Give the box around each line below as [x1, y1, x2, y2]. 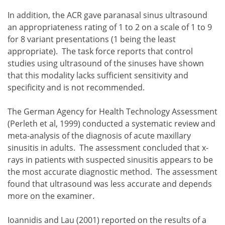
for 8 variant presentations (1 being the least [8, 33, 176, 45]
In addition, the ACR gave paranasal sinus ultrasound [8, 9, 207, 21]
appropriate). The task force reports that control [8, 45, 193, 57]
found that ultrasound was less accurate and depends [8, 178, 212, 189]
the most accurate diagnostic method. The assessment [8, 166, 217, 177]
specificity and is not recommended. [8, 81, 147, 93]
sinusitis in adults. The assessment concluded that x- [8, 142, 208, 153]
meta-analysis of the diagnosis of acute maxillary [8, 130, 191, 141]
